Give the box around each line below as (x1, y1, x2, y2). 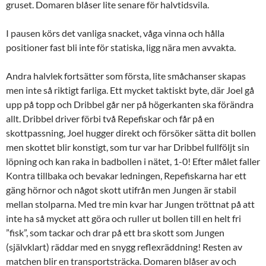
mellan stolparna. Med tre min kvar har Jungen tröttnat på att (6, 198, 255, 210)
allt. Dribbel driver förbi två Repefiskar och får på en (6, 112, 214, 124)
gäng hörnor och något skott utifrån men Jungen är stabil (6, 183, 236, 195)
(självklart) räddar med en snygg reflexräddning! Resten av (6, 240, 242, 252)
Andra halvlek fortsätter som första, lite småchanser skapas (6, 69, 246, 81)
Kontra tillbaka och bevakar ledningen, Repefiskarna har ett (6, 169, 246, 181)
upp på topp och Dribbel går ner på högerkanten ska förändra (6, 98, 254, 110)
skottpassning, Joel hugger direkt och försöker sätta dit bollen (6, 126, 256, 138)
